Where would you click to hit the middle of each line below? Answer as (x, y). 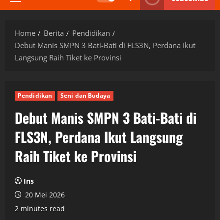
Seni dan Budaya (85, 95)
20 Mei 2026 (44, 194)
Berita (54, 33)
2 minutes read (40, 208)
